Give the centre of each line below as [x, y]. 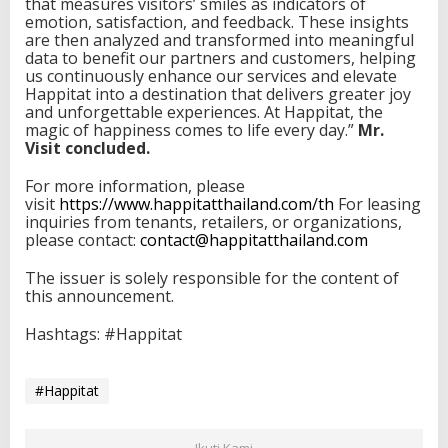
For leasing [377, 204]
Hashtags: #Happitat [103, 334]
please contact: [82, 240]
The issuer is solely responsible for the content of [212, 278]
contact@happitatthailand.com [254, 240]
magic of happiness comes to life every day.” [191, 130]
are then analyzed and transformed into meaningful [219, 40]
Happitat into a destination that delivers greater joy [218, 94]
